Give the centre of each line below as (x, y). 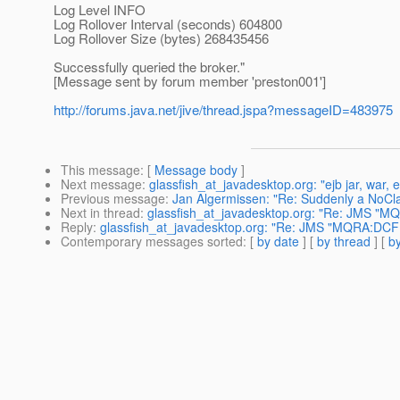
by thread (344, 242)
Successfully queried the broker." (149, 67)
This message (100, 170)
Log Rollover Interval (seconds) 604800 (168, 24)
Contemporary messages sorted (152, 242)
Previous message (113, 199)
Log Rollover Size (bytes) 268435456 (161, 38)
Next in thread (100, 213)
